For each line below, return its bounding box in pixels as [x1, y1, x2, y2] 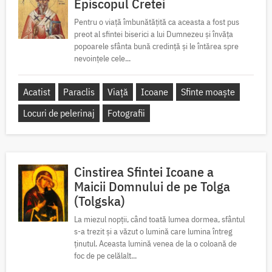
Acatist [23, 86, 50, 98]
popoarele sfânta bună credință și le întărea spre [74, 41, 239, 52]
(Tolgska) [74, 192, 125, 210]
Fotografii [107, 107, 145, 120]
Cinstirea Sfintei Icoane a [74, 163, 214, 181]
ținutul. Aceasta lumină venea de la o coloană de [74, 238, 237, 250]
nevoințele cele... [74, 53, 131, 64]
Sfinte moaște [181, 86, 235, 98]
